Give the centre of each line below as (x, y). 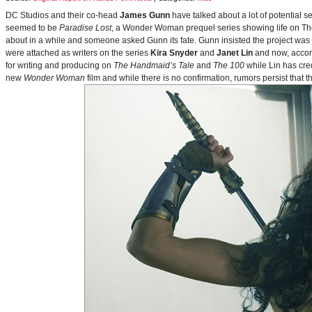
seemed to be (32, 28)
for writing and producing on (60, 65)
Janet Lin (235, 53)
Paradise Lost (85, 28)
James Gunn (145, 15)
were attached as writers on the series (78, 53)
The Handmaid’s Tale (154, 65)
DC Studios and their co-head (63, 15)
